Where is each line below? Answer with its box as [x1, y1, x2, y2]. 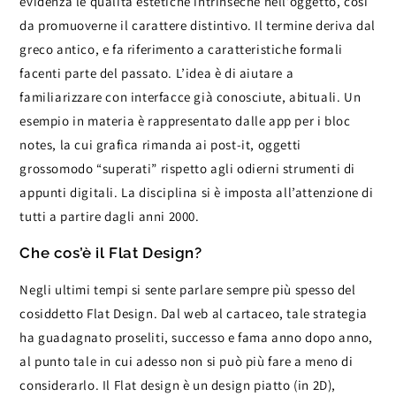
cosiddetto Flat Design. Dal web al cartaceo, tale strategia [19, 305, 368, 323]
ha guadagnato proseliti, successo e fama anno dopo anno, [19, 329, 373, 346]
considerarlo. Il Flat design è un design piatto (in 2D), [19, 377, 336, 394]
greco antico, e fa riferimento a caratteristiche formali [19, 41, 343, 58]
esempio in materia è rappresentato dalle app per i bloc [19, 112, 351, 130]
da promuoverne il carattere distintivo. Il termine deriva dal [19, 17, 376, 34]
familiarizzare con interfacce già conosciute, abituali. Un [19, 88, 362, 106]
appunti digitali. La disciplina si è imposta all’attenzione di [19, 184, 374, 202]
